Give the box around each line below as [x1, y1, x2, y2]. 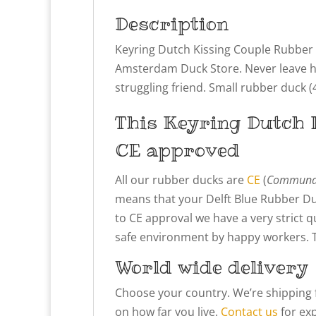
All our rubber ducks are [115, 171, 247, 188]
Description [115, 11, 229, 36]
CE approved [115, 137, 240, 162]
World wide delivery [115, 254, 308, 279]
